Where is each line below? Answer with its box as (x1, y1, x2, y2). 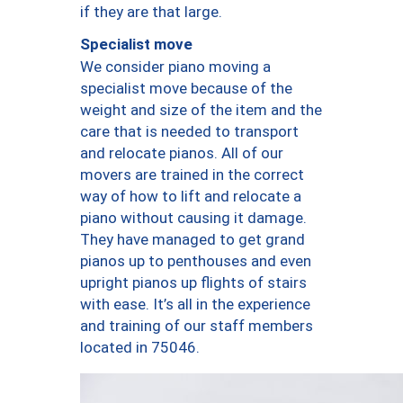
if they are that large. (80, 2, 222, 21)
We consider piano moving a (80, 57, 271, 76)
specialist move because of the (80, 78, 292, 97)
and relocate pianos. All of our (80, 143, 283, 162)
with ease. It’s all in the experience (80, 294, 310, 313)
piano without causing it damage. (80, 208, 307, 227)
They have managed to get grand (80, 229, 305, 248)
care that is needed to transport (80, 121, 299, 140)
